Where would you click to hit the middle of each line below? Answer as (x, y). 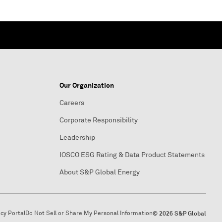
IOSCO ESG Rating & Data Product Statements (132, 155)
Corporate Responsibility (99, 120)
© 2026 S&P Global (179, 214)
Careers (72, 103)
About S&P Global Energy (100, 172)
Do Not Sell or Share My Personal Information (89, 213)
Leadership (77, 138)
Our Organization (87, 85)
